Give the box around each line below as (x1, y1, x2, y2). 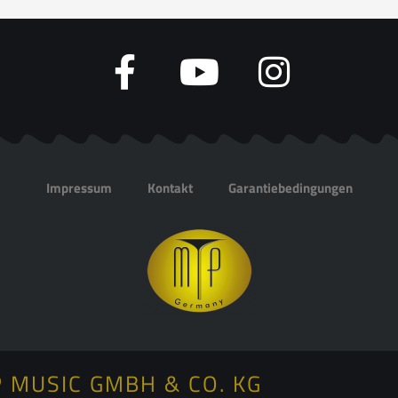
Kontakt (147, 178, 193, 199)
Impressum (45, 178, 112, 199)
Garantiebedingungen (227, 178, 353, 199)
